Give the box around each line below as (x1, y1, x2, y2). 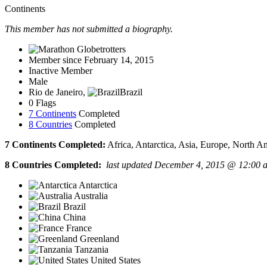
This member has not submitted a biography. (5, 24, 173, 35)
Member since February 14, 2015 (29, 55, 154, 66)
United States (88, 255, 141, 266)
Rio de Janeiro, (29, 87, 88, 98)
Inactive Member (29, 66, 92, 76)
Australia (72, 191, 108, 201)
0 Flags (29, 98, 56, 108)
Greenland (77, 234, 119, 244)
